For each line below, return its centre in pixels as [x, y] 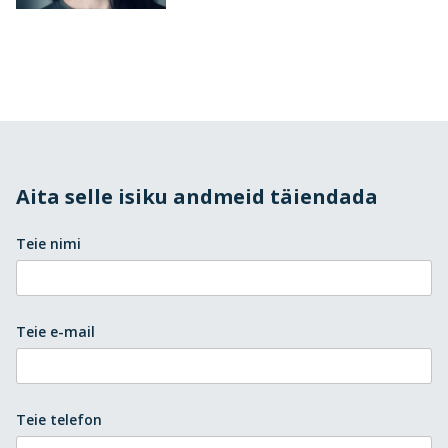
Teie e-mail [55, 332]
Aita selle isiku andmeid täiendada [197, 197]
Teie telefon [59, 420]
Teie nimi [48, 244]
